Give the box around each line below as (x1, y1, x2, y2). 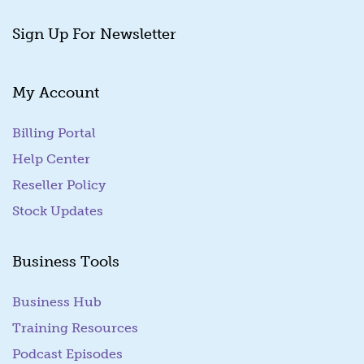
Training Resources (12, 320, 138, 336)
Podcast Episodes (12, 346, 123, 362)
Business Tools (12, 253, 119, 271)
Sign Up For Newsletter (12, 24, 176, 43)
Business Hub (12, 294, 102, 310)
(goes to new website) (96, 125, 234, 141)
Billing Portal (12, 125, 96, 141)
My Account (12, 84, 99, 102)
